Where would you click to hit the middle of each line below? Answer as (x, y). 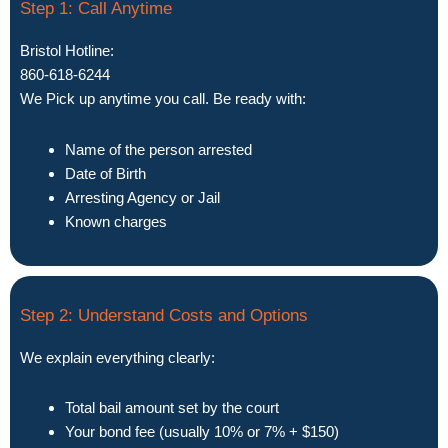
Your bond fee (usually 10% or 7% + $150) (202, 432)
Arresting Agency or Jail (142, 197)
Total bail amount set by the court (172, 408)
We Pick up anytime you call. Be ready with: (163, 99)
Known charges (116, 221)
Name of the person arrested (158, 149)
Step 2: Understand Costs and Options (164, 315)
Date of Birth (105, 173)
